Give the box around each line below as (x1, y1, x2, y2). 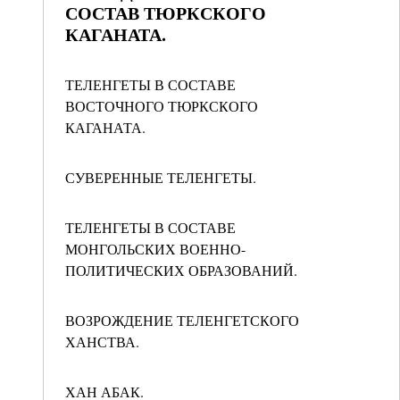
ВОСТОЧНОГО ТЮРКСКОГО (65, 96, 258, 115)
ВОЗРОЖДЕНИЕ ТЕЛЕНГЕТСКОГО (65, 311, 299, 329)
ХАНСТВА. (65, 332, 139, 351)
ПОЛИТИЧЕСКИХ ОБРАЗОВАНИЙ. (65, 261, 297, 279)
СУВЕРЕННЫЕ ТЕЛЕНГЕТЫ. (65, 168, 256, 187)
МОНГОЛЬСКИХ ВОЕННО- (65, 239, 246, 258)
